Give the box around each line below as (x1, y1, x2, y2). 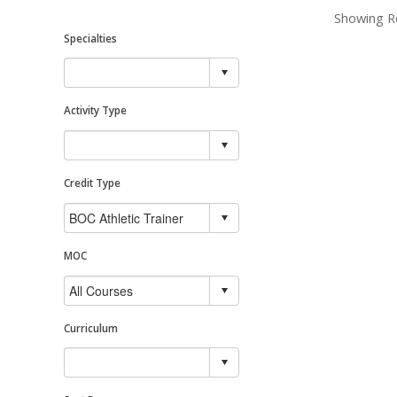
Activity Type (64, 103, 127, 118)
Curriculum (64, 320, 118, 335)
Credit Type (64, 175, 121, 191)
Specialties (64, 30, 117, 45)
